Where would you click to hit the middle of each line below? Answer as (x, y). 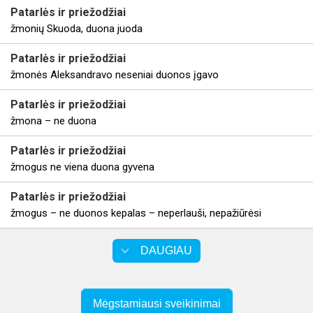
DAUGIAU (166, 250)
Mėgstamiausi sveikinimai (156, 304)
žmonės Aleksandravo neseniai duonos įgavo (115, 75)
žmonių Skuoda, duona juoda (77, 29)
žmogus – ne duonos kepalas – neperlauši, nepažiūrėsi (136, 213)
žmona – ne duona (53, 121)
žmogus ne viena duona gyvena (82, 167)
